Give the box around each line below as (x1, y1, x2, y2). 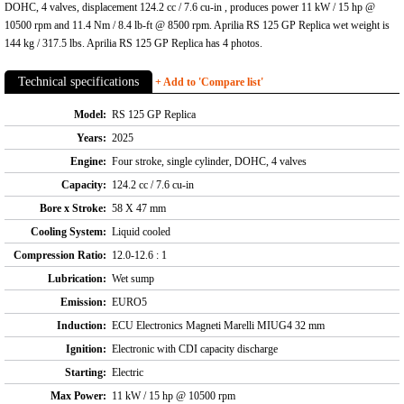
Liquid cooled (112, 225, 170, 239)
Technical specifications (18, 75, 139, 89)
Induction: (57, 319, 106, 333)
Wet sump (112, 272, 154, 286)
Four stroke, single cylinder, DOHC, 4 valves (112, 155, 307, 169)
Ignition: (66, 343, 106, 356)
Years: (77, 132, 106, 145)
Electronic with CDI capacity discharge (112, 343, 278, 356)
